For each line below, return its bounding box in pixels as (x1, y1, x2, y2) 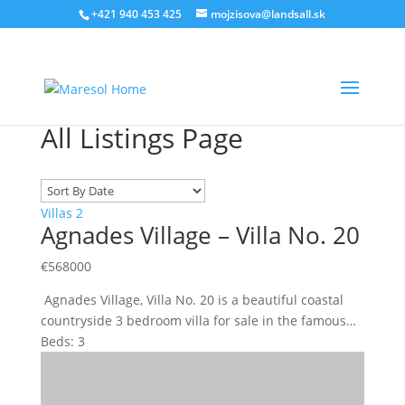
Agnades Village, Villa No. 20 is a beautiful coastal (40, 291, 344, 308)
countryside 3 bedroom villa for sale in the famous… (40, 312, 356, 329)
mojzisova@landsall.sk (211, 6, 326, 22)
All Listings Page (40, 119, 243, 156)
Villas (40, 204, 72, 221)
